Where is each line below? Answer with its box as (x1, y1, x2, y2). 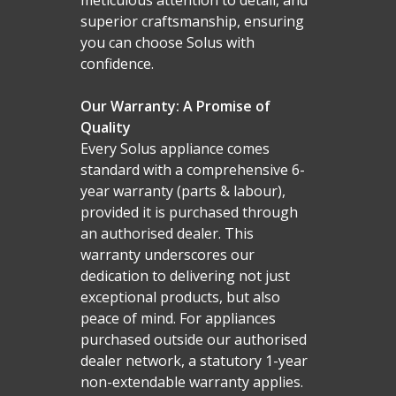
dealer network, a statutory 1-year (80, 350, 308, 370)
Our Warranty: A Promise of (80, 95, 270, 116)
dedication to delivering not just (80, 265, 290, 286)
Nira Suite (281, 58, 343, 77)
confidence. (80, 53, 154, 73)
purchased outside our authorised (80, 329, 307, 349)
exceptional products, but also (80, 286, 280, 307)
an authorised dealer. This (80, 223, 254, 243)
